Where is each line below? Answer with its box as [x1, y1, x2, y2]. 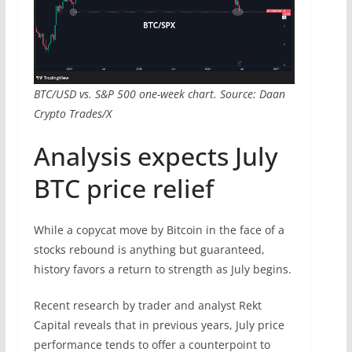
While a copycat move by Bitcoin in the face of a [33, 222, 284, 238]
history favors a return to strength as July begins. [33, 262, 295, 277]
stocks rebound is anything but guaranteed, [33, 242, 265, 258]
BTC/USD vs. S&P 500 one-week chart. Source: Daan [33, 86, 285, 102]
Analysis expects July [33, 139, 278, 174]
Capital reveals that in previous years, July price [33, 317, 284, 333]
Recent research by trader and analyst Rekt [33, 298, 262, 313]
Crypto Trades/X [33, 106, 112, 122]
